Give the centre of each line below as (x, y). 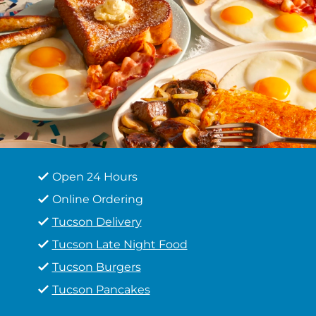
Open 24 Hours (95, 177)
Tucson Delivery (97, 222)
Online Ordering (97, 199)
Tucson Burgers (96, 267)
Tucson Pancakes (101, 290)
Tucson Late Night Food (120, 244)
